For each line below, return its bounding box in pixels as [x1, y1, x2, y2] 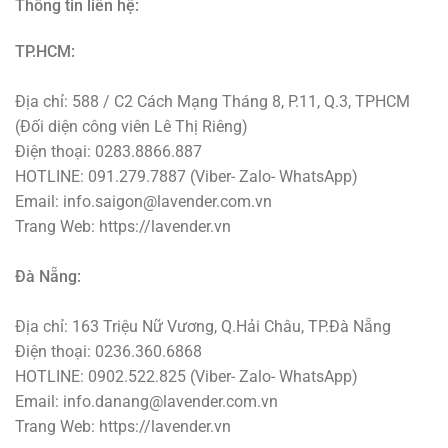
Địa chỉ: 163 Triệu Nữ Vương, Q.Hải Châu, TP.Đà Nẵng [15, 317, 391, 337]
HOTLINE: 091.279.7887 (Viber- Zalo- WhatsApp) [15, 167, 358, 187]
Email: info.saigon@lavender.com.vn [15, 192, 272, 212]
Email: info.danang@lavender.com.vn [15, 392, 278, 412]
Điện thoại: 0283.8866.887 [15, 142, 202, 162]
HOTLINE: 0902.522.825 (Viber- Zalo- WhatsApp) [15, 367, 358, 387]
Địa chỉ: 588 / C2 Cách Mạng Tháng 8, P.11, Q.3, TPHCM [15, 92, 410, 112]
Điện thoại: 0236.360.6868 [15, 342, 202, 362]
